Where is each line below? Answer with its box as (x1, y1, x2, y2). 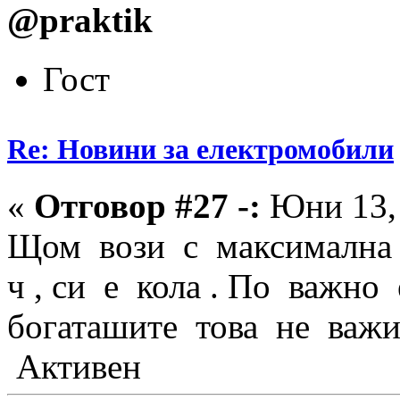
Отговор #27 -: (34, 187, 261, 226)
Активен (7, 347, 141, 387)
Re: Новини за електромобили (7, 133, 394, 166)
